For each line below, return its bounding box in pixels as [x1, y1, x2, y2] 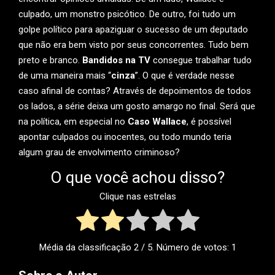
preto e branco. [18, 55, 82, 66]
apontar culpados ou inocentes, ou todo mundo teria [18, 131, 231, 142]
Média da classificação [39, 242, 134, 254]
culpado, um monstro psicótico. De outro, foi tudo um [18, 9, 236, 20]
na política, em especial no [18, 116, 128, 127]
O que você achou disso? [50, 168, 225, 187]
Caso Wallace [128, 116, 187, 127]
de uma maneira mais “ [18, 70, 111, 81]
